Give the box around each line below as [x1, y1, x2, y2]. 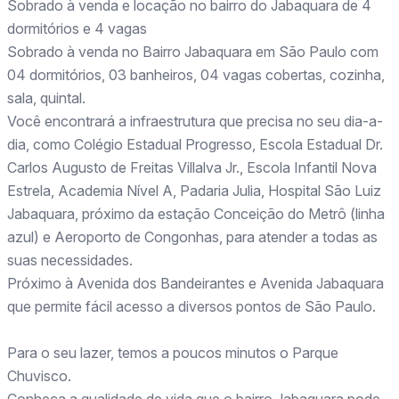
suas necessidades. [7, 251, 133, 269]
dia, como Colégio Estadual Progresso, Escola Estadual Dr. [7, 135, 383, 153]
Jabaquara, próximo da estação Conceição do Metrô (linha [7, 205, 385, 223]
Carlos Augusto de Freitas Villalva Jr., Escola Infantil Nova [7, 159, 377, 176]
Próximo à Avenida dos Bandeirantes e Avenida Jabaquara [7, 274, 384, 292]
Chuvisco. [7, 367, 71, 385]
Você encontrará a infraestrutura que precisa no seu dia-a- [7, 112, 383, 130]
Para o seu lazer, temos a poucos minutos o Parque [7, 344, 338, 362]
